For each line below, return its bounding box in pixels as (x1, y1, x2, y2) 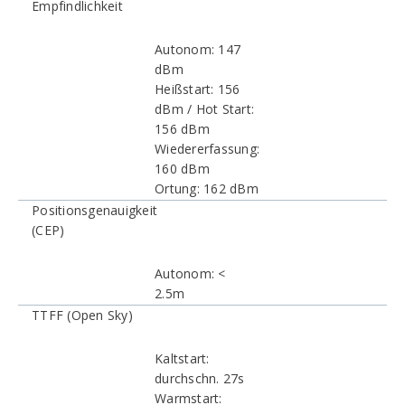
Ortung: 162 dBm (155, 180, 259, 197)
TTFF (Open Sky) (32, 306, 133, 324)
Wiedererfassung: (155, 140, 259, 157)
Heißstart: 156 (155, 80, 240, 98)
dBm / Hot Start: (155, 100, 254, 118)
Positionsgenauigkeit (32, 202, 157, 219)
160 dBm (155, 160, 210, 177)
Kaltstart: (155, 350, 210, 367)
